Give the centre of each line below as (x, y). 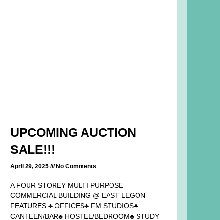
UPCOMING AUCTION (73, 132)
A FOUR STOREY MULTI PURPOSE (67, 185)
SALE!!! (32, 150)
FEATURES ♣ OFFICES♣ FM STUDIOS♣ (74, 206)
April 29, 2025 (30, 167)
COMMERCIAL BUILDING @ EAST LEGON (78, 196)
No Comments (75, 167)
